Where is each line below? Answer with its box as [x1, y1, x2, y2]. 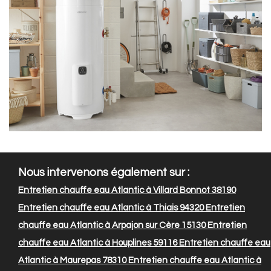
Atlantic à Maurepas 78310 [18, 256, 126, 266]
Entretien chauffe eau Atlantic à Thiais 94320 [18, 203, 204, 213]
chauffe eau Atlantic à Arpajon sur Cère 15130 [18, 221, 206, 230]
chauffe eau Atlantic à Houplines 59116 [18, 238, 177, 248]
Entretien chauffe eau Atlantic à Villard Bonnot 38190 [18, 186, 236, 195]
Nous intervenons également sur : [18, 167, 189, 179]
